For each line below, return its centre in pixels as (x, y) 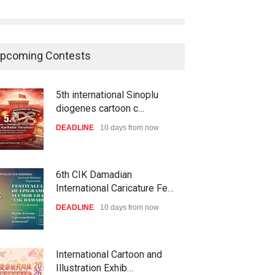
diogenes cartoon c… (100, 108)
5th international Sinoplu (107, 95)
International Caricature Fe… (115, 188)
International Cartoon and (109, 254)
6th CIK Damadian (94, 174)
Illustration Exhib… (95, 268)
